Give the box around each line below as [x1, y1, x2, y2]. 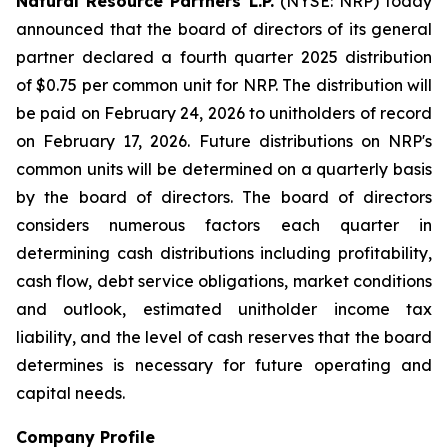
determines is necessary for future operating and [16, 355, 432, 375]
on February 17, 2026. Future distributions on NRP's [16, 131, 432, 151]
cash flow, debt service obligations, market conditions [16, 271, 432, 291]
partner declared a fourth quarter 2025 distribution [16, 47, 432, 67]
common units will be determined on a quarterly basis [16, 159, 432, 179]
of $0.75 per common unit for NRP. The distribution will [16, 75, 432, 95]
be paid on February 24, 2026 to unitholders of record [16, 103, 432, 123]
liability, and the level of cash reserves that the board [16, 327, 432, 347]
